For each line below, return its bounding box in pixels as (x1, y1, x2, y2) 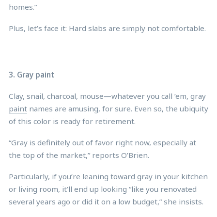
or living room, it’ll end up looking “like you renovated (9, 184, 197, 194)
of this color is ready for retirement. (9, 116, 136, 126)
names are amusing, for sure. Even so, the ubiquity (27, 103, 208, 113)
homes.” (9, 1, 37, 12)
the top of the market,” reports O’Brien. (9, 150, 149, 160)
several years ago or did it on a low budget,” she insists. (9, 196, 203, 206)
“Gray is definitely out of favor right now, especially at (9, 137, 196, 147)
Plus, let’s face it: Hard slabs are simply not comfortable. (9, 23, 206, 33)
